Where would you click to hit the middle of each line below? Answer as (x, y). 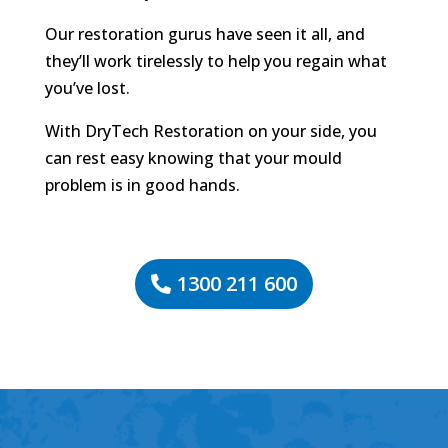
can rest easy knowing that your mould (193, 158)
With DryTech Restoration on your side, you (210, 131)
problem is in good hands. (142, 185)
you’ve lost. (87, 88)
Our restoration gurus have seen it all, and (204, 34)
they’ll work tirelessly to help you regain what (215, 61)
